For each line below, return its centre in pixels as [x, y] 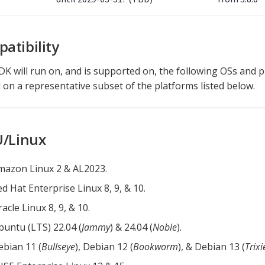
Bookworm [156, 246]
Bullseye [58, 246]
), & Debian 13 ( [211, 246]
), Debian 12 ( [104, 246]
